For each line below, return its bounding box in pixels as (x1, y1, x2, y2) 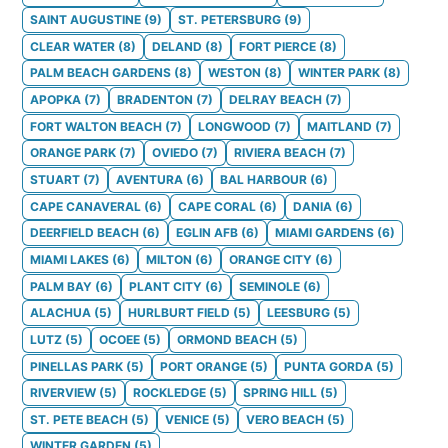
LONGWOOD (198, 118, 271, 134)
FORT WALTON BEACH (30, 118, 162, 134)
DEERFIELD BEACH (30, 225, 139, 241)
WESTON (208, 65, 261, 81)
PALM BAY (30, 278, 92, 294)
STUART (30, 172, 80, 188)
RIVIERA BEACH (234, 145, 326, 161)
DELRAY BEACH (229, 92, 322, 108)
